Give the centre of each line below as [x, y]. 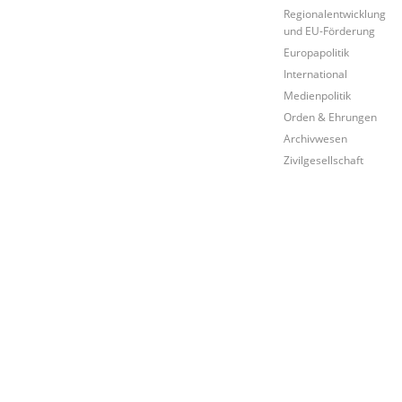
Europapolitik [317, 52]
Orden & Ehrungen [331, 116]
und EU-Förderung [330, 30]
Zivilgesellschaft [324, 159]
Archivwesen [316, 138]
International [316, 73]
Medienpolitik [318, 95]
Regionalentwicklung [335, 13]
